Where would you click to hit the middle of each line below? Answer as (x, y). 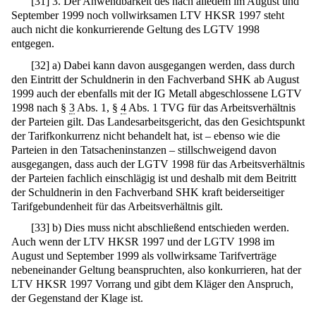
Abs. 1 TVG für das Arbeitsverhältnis (211, 107)
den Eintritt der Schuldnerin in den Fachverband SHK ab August (155, 79)
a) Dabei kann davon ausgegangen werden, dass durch (172, 65)
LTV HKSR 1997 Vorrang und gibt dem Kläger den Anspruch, (152, 284)
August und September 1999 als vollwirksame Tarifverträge (144, 256)
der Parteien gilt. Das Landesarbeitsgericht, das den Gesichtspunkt (158, 121)
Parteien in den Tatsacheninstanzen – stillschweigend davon (144, 150)
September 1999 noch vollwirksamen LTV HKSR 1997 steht (148, 16)
